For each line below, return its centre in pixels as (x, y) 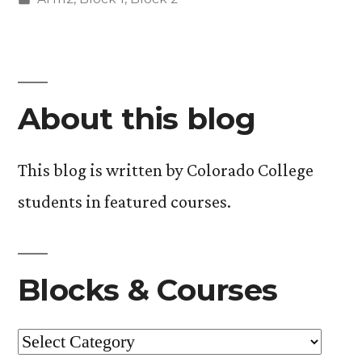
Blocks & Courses (148, 290)
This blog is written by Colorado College (166, 170)
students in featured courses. (124, 202)
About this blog (137, 118)
